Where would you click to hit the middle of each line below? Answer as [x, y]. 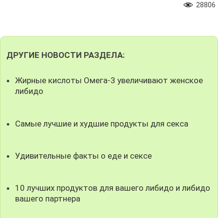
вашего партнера [48, 198]
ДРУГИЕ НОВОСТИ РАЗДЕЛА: [65, 55]
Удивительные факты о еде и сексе [84, 155]
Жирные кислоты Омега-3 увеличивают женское [109, 81]
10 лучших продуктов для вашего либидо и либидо [113, 188]
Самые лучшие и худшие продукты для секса [102, 123]
